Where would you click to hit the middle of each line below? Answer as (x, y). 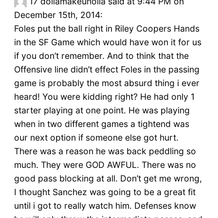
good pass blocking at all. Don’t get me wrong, (108, 179)
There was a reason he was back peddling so (105, 151)
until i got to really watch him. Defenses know (105, 206)
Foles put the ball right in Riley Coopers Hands (107, 29)
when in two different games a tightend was (101, 124)
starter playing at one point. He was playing (102, 110)
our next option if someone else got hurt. (96, 138)
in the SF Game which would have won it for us (108, 42)
